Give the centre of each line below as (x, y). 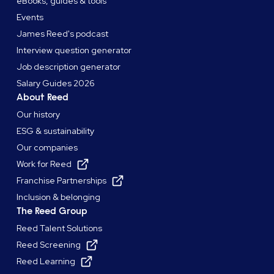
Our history (39, 115)
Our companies (47, 148)
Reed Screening (49, 245)
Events (30, 17)
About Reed (43, 98)
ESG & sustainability (56, 131)
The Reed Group (52, 211)
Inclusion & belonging (59, 197)
